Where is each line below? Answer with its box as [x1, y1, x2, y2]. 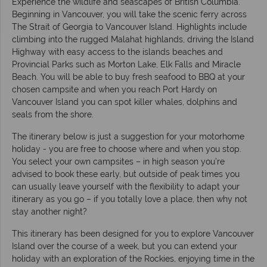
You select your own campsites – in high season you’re [12, 157, 225, 167]
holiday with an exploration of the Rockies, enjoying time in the [12, 254, 254, 264]
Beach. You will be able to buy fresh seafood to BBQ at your [12, 72, 245, 82]
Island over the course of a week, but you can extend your [12, 241, 237, 252]
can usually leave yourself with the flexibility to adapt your [12, 182, 240, 192]
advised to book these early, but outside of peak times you [12, 169, 240, 179]
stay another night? [12, 207, 87, 217]
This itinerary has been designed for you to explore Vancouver [12, 229, 254, 239]
